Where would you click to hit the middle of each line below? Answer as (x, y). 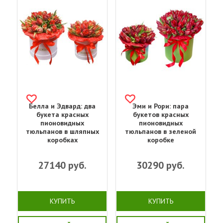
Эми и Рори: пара (161, 106)
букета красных (62, 114)
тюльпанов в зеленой (161, 131)
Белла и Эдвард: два (62, 106)
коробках (62, 140)
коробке (161, 140)
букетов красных (161, 114)
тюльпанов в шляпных (62, 131)
